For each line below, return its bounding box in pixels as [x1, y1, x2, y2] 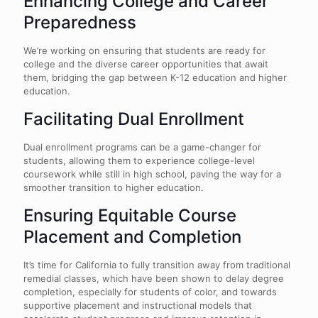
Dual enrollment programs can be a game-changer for [23, 141, 261, 153]
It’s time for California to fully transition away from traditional [23, 259, 290, 270]
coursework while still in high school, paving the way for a [23, 168, 281, 180]
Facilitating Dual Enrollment [23, 109, 244, 129]
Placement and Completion [23, 226, 241, 247]
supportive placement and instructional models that [23, 300, 252, 311]
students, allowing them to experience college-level [23, 155, 255, 166]
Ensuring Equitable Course [23, 205, 236, 226]
